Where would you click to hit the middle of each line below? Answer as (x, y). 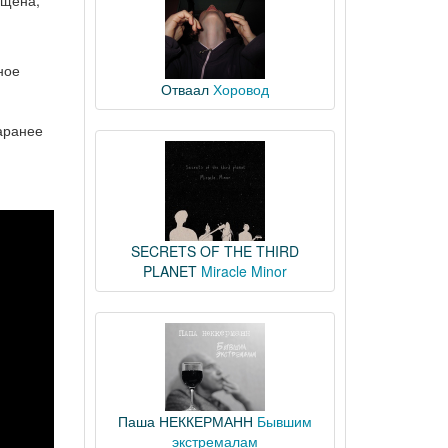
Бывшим (284, 421)
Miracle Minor (243, 271)
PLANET (169, 271)
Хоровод (240, 89)
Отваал (184, 89)
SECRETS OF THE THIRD (214, 251)
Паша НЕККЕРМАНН (185, 421)
